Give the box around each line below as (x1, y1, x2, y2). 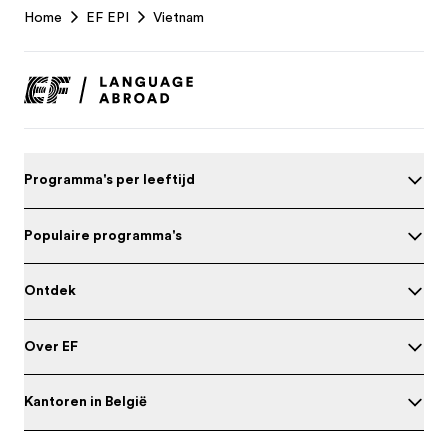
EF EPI (86, 9, 129, 25)
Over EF (24, 337, 78, 354)
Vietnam (153, 9, 204, 25)
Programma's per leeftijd (24, 171, 195, 187)
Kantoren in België (24, 393, 147, 409)
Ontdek (24, 282, 76, 298)
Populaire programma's (24, 226, 182, 243)
